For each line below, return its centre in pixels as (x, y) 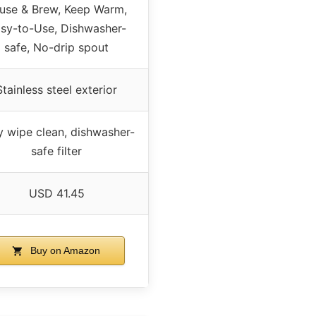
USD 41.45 (56, 194)
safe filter (56, 151)
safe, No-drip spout (56, 48)
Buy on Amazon (64, 251)
